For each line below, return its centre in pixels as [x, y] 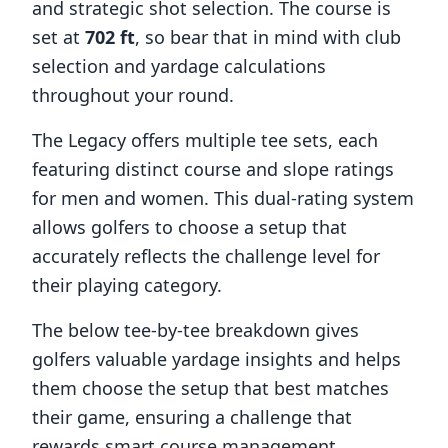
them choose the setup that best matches [210, 388]
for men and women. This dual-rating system [223, 198]
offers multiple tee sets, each [252, 140]
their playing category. [127, 285]
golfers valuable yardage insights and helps [216, 359]
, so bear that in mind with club [268, 37]
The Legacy [79, 140]
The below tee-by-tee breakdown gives [195, 330]
